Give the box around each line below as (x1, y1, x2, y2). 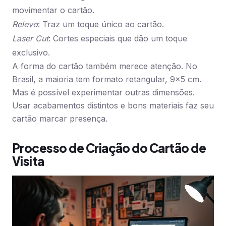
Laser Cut (12, 33, 48, 43)
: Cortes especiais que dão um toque (48, 33, 187, 43)
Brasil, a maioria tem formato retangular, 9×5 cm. (12, 74, 201, 84)
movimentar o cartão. (12, 5, 94, 15)
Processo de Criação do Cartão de (12, 140, 206, 155)
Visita (12, 153, 44, 168)
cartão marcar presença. (12, 114, 107, 124)
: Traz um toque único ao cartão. (38, 19, 164, 29)
